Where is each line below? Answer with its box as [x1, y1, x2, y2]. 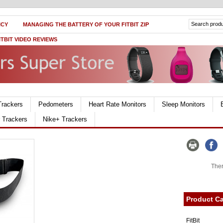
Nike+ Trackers [43, 115, 87, 123]
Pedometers [38, 101, 73, 108]
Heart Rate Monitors [89, 101, 146, 108]
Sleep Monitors [162, 101, 205, 108]
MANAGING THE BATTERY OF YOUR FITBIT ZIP [23, 21, 149, 27]
